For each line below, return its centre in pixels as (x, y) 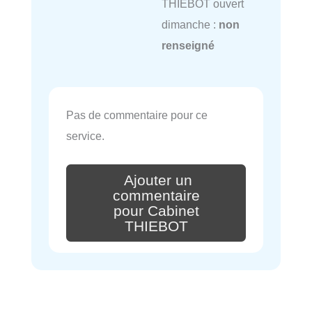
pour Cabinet (156, 211)
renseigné (188, 46)
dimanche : (190, 25)
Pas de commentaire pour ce (137, 115)
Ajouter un (158, 180)
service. (85, 136)
